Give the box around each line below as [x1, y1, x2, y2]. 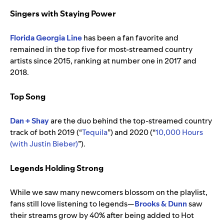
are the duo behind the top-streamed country [49, 115, 212, 126]
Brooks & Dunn [134, 198, 187, 209]
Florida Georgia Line [10, 32, 82, 43]
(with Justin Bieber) [10, 138, 78, 149]
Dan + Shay [10, 115, 49, 126]
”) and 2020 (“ [107, 127, 155, 138]
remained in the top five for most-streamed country [10, 44, 192, 55]
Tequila [82, 127, 107, 138]
